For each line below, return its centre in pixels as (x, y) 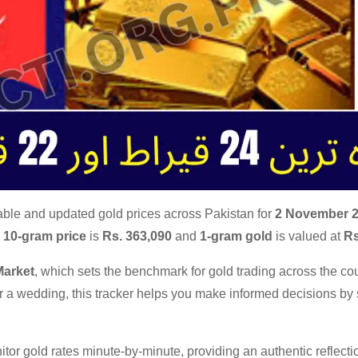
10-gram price (45, 237)
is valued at (308, 237)
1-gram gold (236, 237)
